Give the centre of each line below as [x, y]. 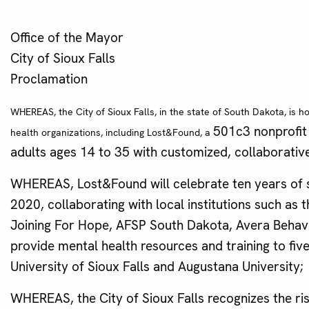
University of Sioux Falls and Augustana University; [157, 267]
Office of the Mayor [67, 38]
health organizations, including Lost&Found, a [112, 133]
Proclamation [51, 79]
